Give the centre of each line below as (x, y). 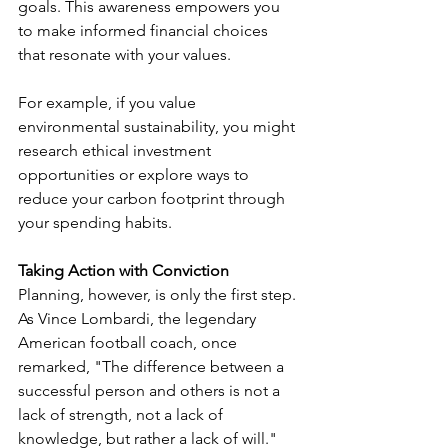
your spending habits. (95, 223)
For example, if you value (109, 103)
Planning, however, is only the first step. (159, 295)
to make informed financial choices (145, 31)
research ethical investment (116, 151)
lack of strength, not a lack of (122, 415)
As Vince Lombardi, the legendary (139, 319)
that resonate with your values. (124, 55)
